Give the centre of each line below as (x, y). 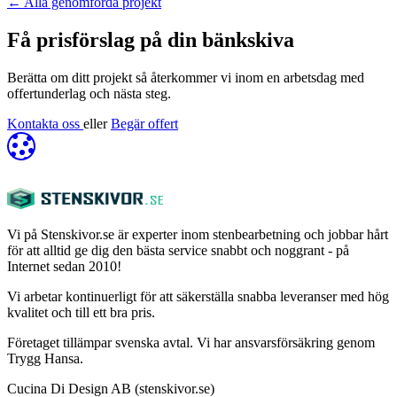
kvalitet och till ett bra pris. (81, 312)
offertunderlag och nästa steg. (89, 93)
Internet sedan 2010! (64, 266)
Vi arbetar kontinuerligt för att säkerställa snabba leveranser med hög (198, 296)
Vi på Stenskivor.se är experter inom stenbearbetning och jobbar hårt (198, 234)
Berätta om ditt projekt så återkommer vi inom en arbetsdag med (186, 77)
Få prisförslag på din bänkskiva (151, 39)
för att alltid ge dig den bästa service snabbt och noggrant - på (178, 250)
